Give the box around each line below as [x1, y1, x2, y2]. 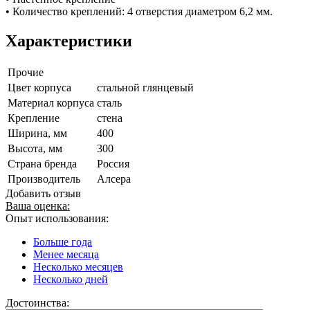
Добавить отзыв [6, 187, 81, 199]
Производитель [8, 172, 80, 185]
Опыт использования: [6, 212, 109, 224]
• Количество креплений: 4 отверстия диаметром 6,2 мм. [6, 6, 273, 18]
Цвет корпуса [8, 81, 71, 93]
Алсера [97, 172, 131, 185]
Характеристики [6, 32, 132, 51]
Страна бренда [8, 157, 77, 170]
